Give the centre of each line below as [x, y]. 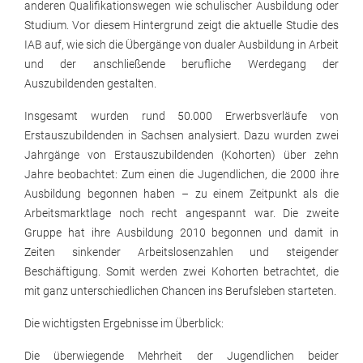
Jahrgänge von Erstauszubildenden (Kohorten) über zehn [181, 155]
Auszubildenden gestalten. [90, 84]
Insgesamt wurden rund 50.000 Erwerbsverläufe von [181, 116]
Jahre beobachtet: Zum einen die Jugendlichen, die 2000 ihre [181, 175]
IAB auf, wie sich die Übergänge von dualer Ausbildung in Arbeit [181, 45]
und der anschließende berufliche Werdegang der [181, 64]
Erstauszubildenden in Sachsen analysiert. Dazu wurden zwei [181, 136]
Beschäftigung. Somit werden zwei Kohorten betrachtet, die [181, 272]
